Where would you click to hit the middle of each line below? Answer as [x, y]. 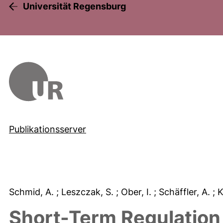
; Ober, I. [135, 192]
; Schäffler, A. [183, 192]
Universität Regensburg [74, 6]
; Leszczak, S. [86, 192]
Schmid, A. [33, 192]
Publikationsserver [48, 129]
